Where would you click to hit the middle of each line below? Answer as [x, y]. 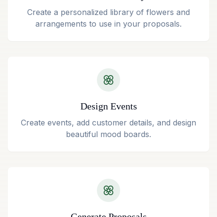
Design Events [108, 106]
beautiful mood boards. [108, 134]
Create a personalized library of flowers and [108, 12]
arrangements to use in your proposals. [108, 24]
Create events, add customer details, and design [108, 123]
